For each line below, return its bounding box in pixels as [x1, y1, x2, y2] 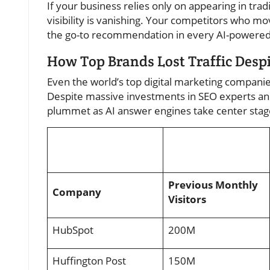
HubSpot [52, 223, 93, 237]
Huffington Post [52, 254, 126, 268]
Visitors [168, 192, 206, 207]
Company [52, 185, 101, 199]
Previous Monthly [168, 178, 258, 192]
